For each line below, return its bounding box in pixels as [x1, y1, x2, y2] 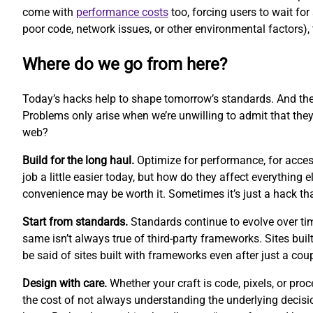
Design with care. [22, 277, 107, 291]
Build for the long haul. [22, 154, 134, 168]
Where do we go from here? [22, 54, 227, 75]
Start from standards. [22, 215, 128, 229]
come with [22, 6, 76, 20]
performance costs [76, 6, 168, 20]
